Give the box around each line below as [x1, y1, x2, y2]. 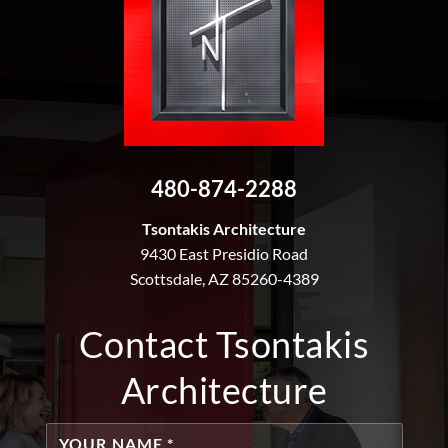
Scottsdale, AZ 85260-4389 [129, 268, 319, 288]
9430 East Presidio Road [140, 243, 308, 263]
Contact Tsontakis [78, 321, 370, 366]
